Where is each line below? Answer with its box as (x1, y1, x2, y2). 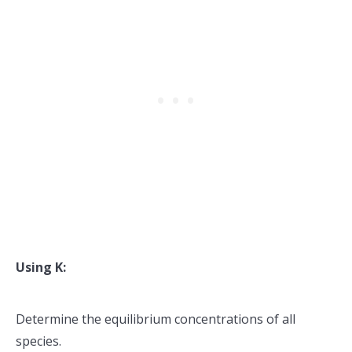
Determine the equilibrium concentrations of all (16, 310, 295, 328)
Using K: (16, 258, 66, 276)
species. (16, 332, 61, 350)
